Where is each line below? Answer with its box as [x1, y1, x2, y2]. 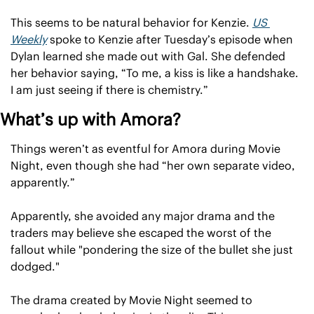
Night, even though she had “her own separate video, [11, 158, 295, 172]
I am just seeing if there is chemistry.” [11, 82, 208, 97]
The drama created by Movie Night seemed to [11, 292, 252, 307]
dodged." [11, 259, 60, 273]
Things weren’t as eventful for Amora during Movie [11, 141, 280, 156]
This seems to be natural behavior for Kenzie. [11, 15, 252, 29]
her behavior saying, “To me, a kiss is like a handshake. [11, 65, 299, 80]
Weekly [11, 32, 47, 46]
